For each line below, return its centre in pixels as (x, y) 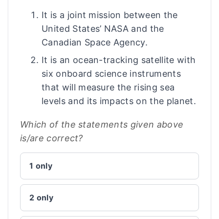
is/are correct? (52, 138)
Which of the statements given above (102, 124)
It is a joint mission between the (110, 15)
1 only (41, 166)
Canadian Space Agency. (95, 42)
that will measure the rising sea (108, 87)
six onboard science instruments (111, 74)
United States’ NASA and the (103, 29)
